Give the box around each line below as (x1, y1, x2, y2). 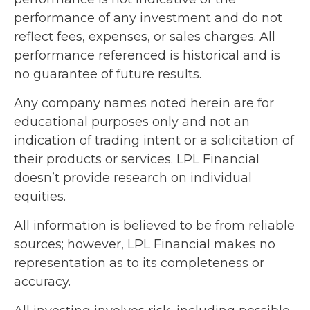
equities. (14, 188, 66, 204)
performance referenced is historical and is (14, 47, 280, 63)
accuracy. (14, 273, 71, 289)
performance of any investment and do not (14, 10, 282, 26)
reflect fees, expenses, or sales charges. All (14, 28, 275, 44)
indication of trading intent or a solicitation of (14, 132, 294, 148)
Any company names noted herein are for (14, 95, 274, 111)
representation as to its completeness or (14, 255, 264, 271)
